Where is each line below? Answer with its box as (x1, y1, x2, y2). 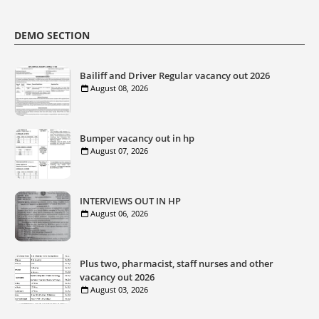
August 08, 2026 (90, 83, 148, 94)
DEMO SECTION (14, 28, 90, 43)
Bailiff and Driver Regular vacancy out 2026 (80, 69, 270, 83)
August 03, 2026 (90, 284, 148, 296)
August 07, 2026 (90, 145, 148, 157)
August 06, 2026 (90, 208, 148, 219)
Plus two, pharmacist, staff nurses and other (80, 257, 273, 271)
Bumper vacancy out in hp (80, 132, 194, 145)
